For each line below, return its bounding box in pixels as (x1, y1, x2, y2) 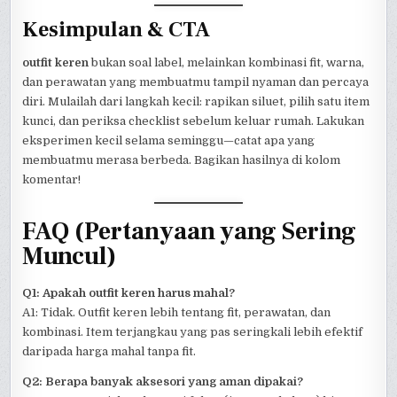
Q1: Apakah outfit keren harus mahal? (22, 285, 236, 300)
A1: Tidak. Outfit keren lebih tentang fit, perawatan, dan (22, 305, 331, 319)
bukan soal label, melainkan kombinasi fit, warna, (89, 56, 365, 70)
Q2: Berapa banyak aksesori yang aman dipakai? (22, 374, 304, 388)
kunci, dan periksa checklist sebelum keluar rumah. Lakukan (22, 114, 365, 128)
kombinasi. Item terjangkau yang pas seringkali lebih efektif (22, 324, 363, 339)
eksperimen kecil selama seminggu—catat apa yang (22, 134, 315, 148)
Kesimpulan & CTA (22, 15, 211, 43)
